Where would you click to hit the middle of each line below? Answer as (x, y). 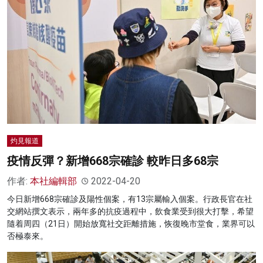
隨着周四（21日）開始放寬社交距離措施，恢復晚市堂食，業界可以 (131, 224)
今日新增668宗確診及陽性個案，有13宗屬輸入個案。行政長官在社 (130, 199)
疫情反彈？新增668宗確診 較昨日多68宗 (113, 161)
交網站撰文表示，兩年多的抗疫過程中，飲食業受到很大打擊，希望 (130, 212)
